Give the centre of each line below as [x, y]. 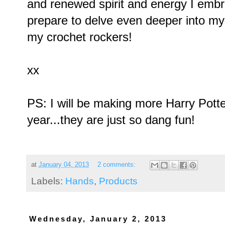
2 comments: [117, 165]
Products [118, 181]
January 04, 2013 [64, 165]
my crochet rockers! [80, 37]
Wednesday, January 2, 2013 [98, 218]
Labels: [48, 181]
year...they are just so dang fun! [111, 120]
